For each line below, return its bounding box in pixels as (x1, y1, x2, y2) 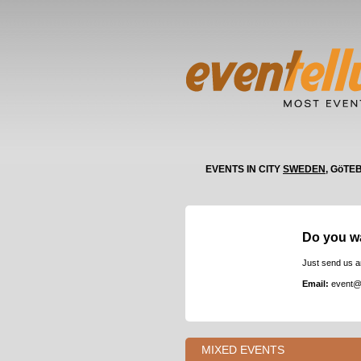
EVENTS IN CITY (205, 164, 283, 175)
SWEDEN (283, 164, 326, 175)
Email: (302, 279, 331, 288)
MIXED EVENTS (201, 343, 284, 356)
